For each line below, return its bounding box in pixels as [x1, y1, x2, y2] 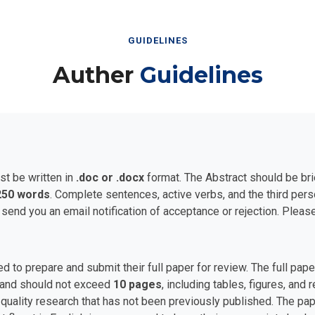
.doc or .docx [76, 170, 144, 184]
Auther [52, 60, 134, 89]
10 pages [113, 277, 162, 291]
